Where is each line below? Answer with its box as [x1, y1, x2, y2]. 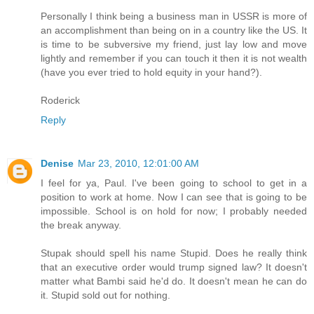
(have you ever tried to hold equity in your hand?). [41, 67, 262, 78]
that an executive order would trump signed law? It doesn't [41, 261, 307, 273]
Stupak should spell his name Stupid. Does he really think [41, 247, 307, 259]
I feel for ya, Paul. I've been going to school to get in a [41, 177, 307, 189]
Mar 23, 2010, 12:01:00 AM [78, 158, 199, 170]
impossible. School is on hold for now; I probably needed [41, 205, 307, 217]
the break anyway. [41, 219, 121, 231]
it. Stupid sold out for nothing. [41, 289, 170, 301]
